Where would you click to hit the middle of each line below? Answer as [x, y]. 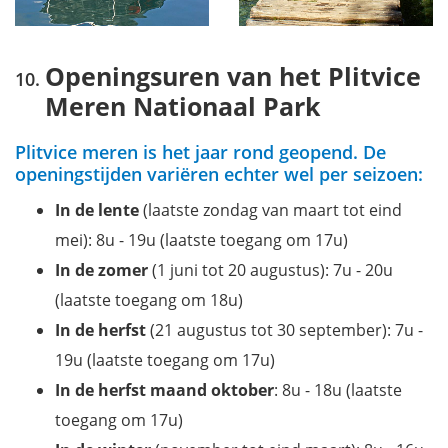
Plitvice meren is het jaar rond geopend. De [200, 151]
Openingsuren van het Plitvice [233, 75]
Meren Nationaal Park [183, 105]
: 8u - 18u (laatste [338, 389]
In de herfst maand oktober [164, 389]
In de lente [97, 209]
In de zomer [101, 269]
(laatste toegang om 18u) [149, 299]
